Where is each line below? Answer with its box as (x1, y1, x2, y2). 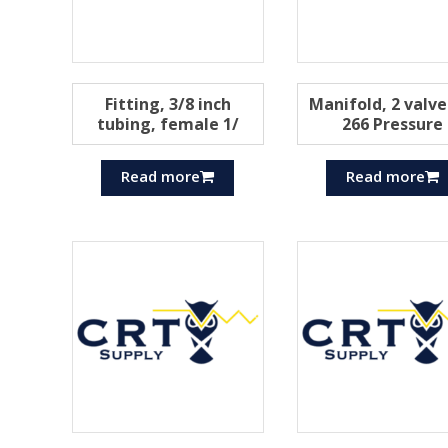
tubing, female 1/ (96, 113, 239, 136)
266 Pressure (342, 113, 444, 136)
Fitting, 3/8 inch (104, 93, 231, 116)
